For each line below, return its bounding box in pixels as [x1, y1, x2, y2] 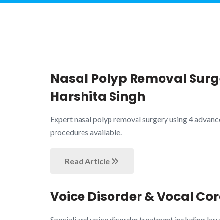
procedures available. [50, 127, 122, 137]
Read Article [65, 156, 111, 165]
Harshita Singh [50, 88, 145, 105]
